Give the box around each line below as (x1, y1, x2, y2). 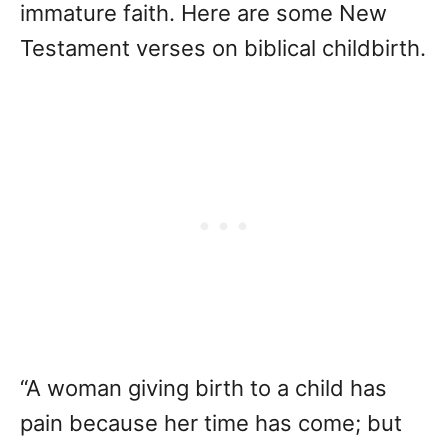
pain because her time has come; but (20, 410, 402, 437)
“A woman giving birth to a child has (20, 375, 387, 402)
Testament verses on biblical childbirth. (20, 35, 426, 62)
